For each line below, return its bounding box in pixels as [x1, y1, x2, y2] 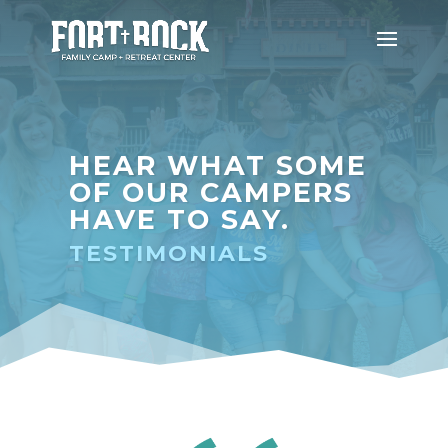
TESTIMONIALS [69, 240, 270, 267]
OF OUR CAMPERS [69, 176, 354, 209]
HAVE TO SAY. [69, 203, 291, 236]
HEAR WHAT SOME [69, 149, 368, 182]
